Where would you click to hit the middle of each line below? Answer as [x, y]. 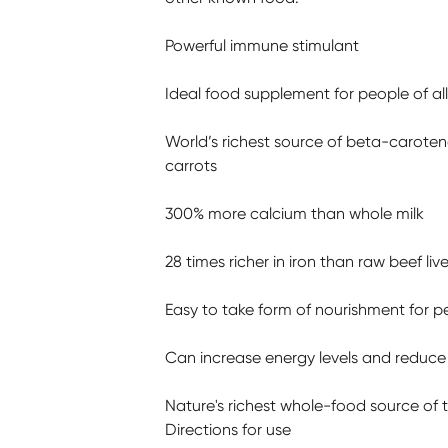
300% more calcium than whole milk [294, 213]
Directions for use [227, 429]
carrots [190, 165]
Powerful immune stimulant [261, 45]
